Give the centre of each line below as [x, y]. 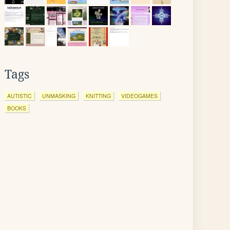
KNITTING [98, 96]
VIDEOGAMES [139, 96]
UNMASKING [59, 96]
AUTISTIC [20, 96]
